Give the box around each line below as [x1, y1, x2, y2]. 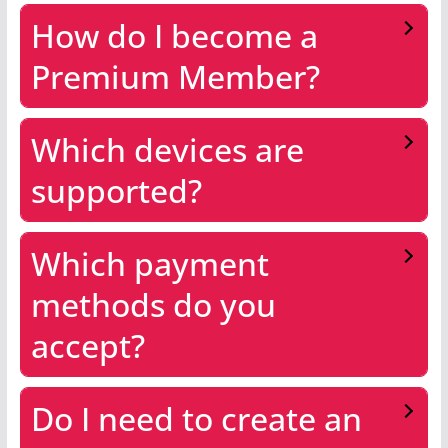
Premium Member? [30, 54, 320, 98]
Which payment [30, 241, 269, 285]
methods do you [30, 282, 276, 326]
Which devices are [30, 127, 304, 171]
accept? [30, 323, 145, 367]
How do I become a [30, 13, 318, 57]
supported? [30, 168, 202, 212]
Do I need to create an [30, 396, 362, 440]
